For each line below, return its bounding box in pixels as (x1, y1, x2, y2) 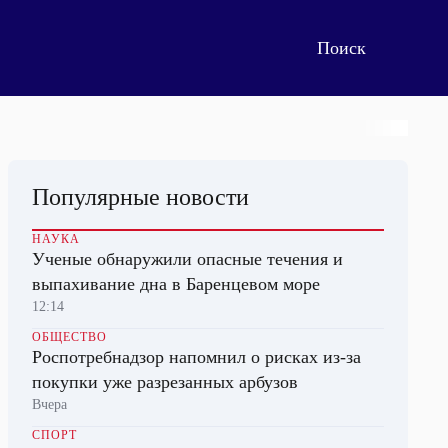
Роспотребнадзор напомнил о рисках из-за (32, 347, 361, 367)
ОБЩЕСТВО (32, 330, 107, 344)
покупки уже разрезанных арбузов (32, 372, 298, 392)
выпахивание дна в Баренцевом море (32, 274, 320, 294)
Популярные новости (32, 184, 249, 210)
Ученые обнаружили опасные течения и (32, 249, 343, 269)
